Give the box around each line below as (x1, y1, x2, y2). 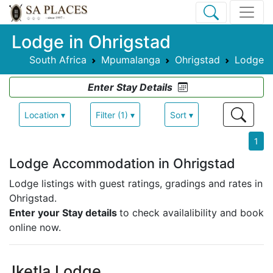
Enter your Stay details (9, 207, 119, 219)
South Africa (29, 54, 87, 66)
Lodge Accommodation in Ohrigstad (9, 155, 235, 172)
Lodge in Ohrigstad (12, 31, 171, 52)
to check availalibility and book (119, 207, 264, 219)
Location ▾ (24, 109, 65, 120)
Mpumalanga (101, 54, 160, 66)
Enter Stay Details (88, 81, 172, 93)
